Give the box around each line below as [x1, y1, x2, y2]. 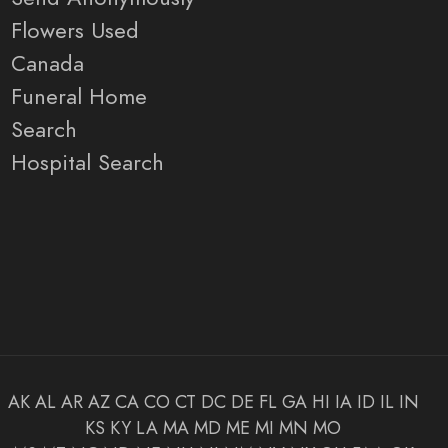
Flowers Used [11, 15, 139, 47]
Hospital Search [11, 147, 164, 179]
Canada [11, 48, 84, 80]
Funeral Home [11, 81, 147, 113]
